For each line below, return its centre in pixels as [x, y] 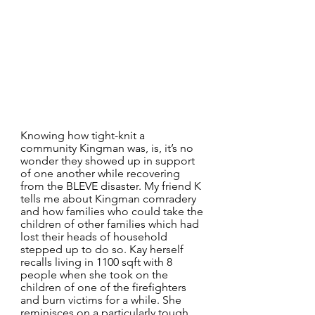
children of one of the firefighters [105, 288]
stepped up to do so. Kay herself [103, 250]
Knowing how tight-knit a [84, 136]
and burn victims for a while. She [102, 300]
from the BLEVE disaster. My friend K [112, 186]
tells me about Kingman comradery [110, 199]
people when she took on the [96, 275]
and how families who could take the [113, 212]
